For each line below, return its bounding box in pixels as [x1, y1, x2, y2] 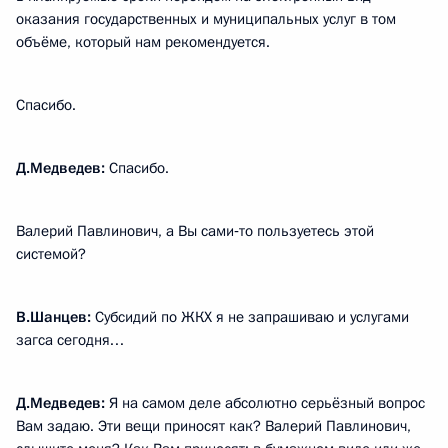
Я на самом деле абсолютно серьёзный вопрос [109, 393, 425, 413]
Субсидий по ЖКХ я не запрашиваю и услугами [91, 307, 409, 327]
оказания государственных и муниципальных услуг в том [16, 9, 396, 29]
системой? [16, 244, 86, 264]
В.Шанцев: [16, 307, 91, 327]
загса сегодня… [16, 330, 124, 350]
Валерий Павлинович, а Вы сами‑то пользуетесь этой [16, 221, 374, 241]
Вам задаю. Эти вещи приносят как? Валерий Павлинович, [16, 416, 411, 436]
